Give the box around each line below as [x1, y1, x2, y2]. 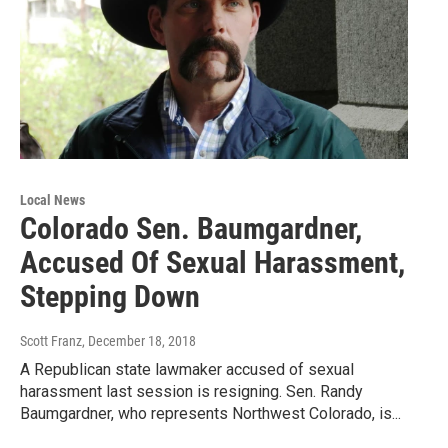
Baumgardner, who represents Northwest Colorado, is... [20, 403, 401, 423]
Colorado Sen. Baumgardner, [20, 210, 362, 246]
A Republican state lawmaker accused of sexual [20, 359, 354, 379]
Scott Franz [20, 332, 82, 349]
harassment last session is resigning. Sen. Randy [20, 381, 363, 401]
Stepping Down [20, 278, 200, 314]
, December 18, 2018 [82, 332, 196, 349]
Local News [20, 191, 85, 208]
